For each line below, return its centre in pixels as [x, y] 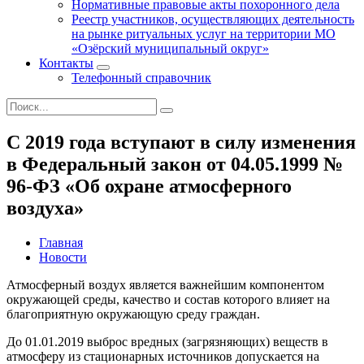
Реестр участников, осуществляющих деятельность [213, 19]
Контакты [66, 63]
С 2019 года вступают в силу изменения [181, 142]
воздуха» [45, 208]
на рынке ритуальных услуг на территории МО [204, 34]
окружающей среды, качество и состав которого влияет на [168, 299]
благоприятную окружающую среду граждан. [133, 314]
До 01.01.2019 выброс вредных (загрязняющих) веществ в [167, 341]
